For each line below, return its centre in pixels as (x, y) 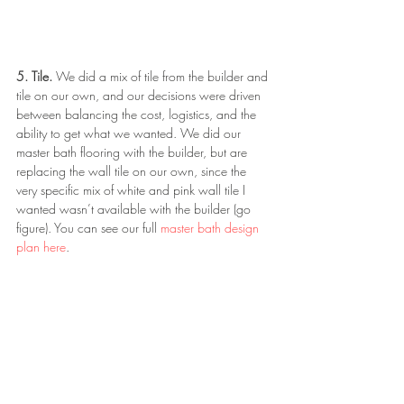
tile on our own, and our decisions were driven (140, 96)
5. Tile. (36, 77)
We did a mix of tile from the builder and (164, 77)
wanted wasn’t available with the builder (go (135, 209)
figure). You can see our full (88, 228)
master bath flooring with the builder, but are (133, 152)
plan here (41, 247)
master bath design (211, 228)
